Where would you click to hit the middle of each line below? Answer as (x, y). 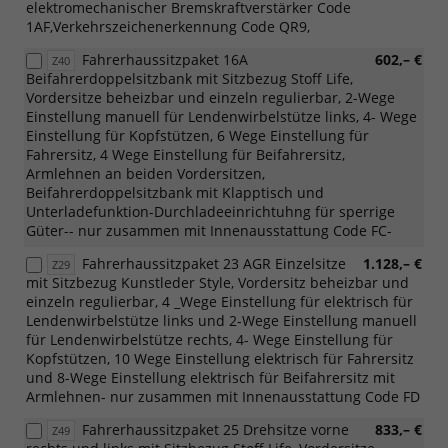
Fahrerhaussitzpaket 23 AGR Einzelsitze (214, 263)
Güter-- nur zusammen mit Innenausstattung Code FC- (209, 230)
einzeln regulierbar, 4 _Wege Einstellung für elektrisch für (219, 301)
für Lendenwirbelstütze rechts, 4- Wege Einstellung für (209, 339)
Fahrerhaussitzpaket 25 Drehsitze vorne (215, 429)
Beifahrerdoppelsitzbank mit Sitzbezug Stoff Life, (189, 78)
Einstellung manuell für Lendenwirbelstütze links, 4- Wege (221, 116)
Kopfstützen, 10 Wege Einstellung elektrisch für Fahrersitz (220, 358)
